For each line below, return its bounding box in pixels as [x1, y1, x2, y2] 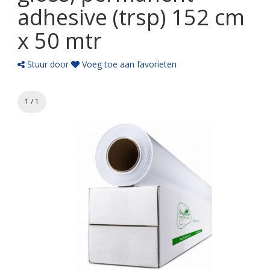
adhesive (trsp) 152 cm [17, 2, 245, 32]
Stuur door [25, 58, 69, 70]
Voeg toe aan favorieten [80, 58, 177, 70]
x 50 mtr [17, 26, 102, 55]
